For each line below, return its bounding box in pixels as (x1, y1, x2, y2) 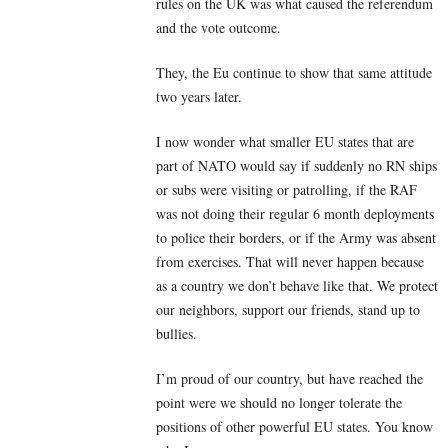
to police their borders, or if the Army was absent (156, 228, 436, 248)
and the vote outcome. (156, 18, 281, 38)
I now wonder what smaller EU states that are (156, 132, 414, 152)
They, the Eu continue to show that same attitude (156, 63, 432, 83)
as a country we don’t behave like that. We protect (156, 276, 438, 296)
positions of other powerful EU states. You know (156, 417, 433, 437)
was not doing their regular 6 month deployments (156, 204, 434, 224)
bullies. (156, 324, 197, 344)
